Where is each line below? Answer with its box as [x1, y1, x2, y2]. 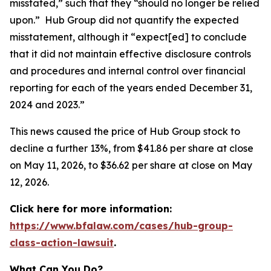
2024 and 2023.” [10, 99, 85, 111]
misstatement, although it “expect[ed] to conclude [10, 31, 247, 43]
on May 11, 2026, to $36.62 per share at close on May [10, 159, 252, 171]
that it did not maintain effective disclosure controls [10, 48, 251, 60]
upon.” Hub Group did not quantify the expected [10, 14, 239, 26]
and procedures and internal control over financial [10, 65, 246, 77]
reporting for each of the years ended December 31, [10, 82, 252, 94]
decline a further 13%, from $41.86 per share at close [10, 142, 253, 154]
